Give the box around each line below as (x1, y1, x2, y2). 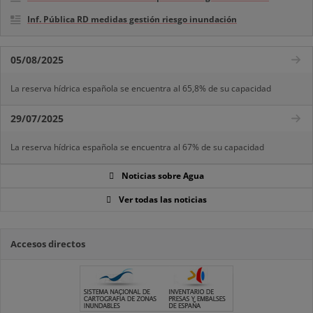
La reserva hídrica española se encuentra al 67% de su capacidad (10, 140, 264, 153)
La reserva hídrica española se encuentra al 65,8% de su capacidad (10, 82, 271, 94)
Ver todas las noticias (119, 193, 207, 205)
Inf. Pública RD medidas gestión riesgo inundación (27, 13, 237, 25)
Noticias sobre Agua (122, 169, 204, 182)
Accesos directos (10, 237, 85, 250)
